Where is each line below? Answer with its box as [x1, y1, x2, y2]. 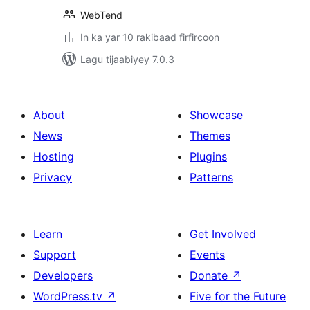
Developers [33, 268, 93, 282]
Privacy [33, 170, 72, 184]
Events [190, 248, 225, 262]
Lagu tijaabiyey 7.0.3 [80, 53, 174, 65]
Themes [190, 129, 230, 143]
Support [33, 248, 76, 262]
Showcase [190, 108, 243, 122]
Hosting [33, 149, 74, 163]
